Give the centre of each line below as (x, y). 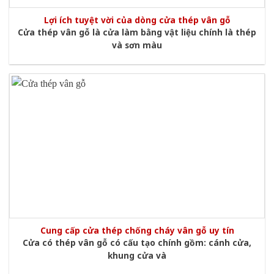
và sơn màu (137, 45)
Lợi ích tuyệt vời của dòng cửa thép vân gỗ (137, 20)
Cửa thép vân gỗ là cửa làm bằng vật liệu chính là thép (137, 32)
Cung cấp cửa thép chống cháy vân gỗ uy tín (137, 230)
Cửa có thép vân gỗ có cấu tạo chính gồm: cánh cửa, (137, 243)
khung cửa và (137, 256)
